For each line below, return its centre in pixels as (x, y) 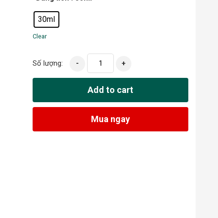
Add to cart (111, 90)
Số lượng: (48, 63)
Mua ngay (111, 119)
